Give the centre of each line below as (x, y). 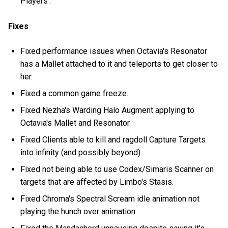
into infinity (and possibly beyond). (81, 152)
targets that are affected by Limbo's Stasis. (97, 182)
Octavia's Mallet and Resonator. (76, 123)
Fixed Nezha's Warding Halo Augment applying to (108, 110)
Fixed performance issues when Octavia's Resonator (114, 51)
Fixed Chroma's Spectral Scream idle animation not (110, 198)
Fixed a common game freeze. (75, 93)
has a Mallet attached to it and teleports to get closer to (119, 64)
